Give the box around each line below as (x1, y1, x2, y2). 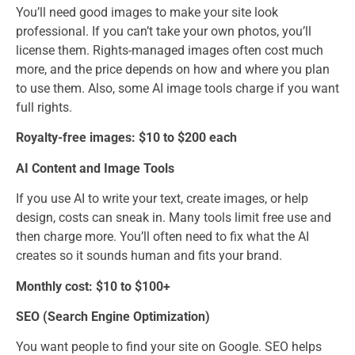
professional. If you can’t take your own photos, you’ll (16, 24, 311, 40)
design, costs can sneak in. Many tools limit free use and (16, 210, 331, 226)
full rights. (16, 100, 72, 116)
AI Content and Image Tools (16, 160, 174, 176)
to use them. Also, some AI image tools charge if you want (16, 81, 339, 97)
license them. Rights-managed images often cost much (16, 43, 323, 59)
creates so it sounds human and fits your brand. (16, 248, 282, 264)
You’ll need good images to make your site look (16, 5, 278, 21)
